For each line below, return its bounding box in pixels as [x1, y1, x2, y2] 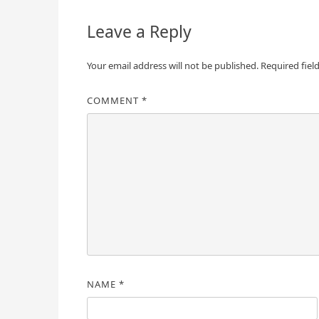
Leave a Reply [86, 19, 192, 43]
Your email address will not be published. [86, 58, 258, 72]
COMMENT [86, 93, 142, 107]
